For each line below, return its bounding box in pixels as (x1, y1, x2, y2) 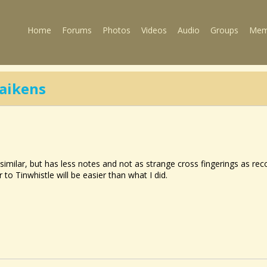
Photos (103, 24, 131, 36)
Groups (210, 24, 238, 36)
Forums (62, 24, 92, 36)
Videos (141, 24, 167, 36)
